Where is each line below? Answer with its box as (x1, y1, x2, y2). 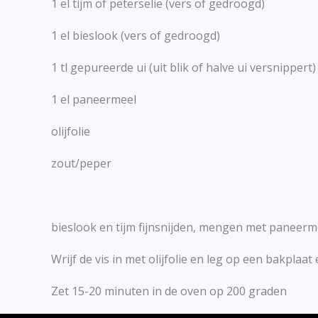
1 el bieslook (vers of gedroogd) (51, 28, 220, 44)
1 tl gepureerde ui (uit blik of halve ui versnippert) (51, 60, 316, 76)
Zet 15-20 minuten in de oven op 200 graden (51, 283, 287, 300)
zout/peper (51, 155, 111, 172)
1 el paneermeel (51, 92, 136, 108)
